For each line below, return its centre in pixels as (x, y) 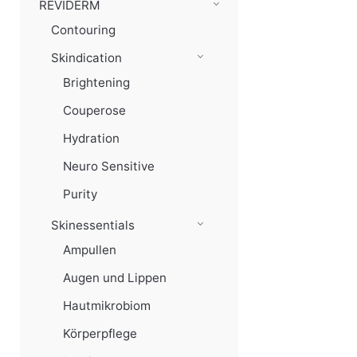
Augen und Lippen (115, 278)
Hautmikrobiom (107, 306)
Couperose (94, 110)
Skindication (86, 58)
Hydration (91, 138)
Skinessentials (93, 225)
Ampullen (90, 250)
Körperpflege (100, 333)
